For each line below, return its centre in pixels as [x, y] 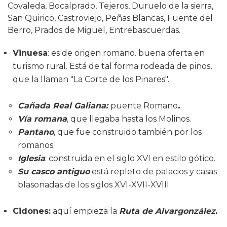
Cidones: [32, 211]
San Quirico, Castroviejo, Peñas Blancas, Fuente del [110, 18]
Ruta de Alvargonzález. [168, 211]
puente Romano [144, 105]
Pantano [36, 132]
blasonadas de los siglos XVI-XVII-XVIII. [94, 184]
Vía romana [42, 119]
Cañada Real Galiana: [64, 105]
